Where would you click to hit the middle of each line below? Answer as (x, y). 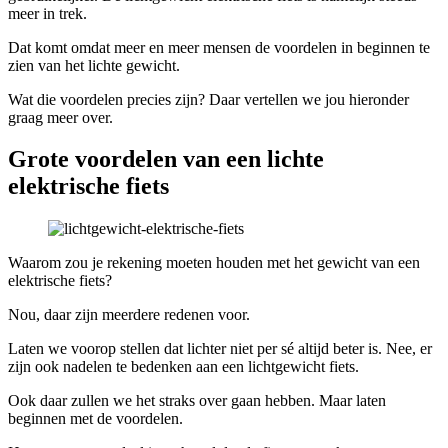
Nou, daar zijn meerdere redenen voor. (129, 315)
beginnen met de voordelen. (95, 419)
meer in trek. (47, 13)
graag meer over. (60, 117)
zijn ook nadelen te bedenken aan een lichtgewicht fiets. (183, 367)
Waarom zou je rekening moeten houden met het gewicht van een (214, 263)
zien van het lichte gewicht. (94, 65)
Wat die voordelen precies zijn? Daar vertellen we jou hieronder (208, 99)
